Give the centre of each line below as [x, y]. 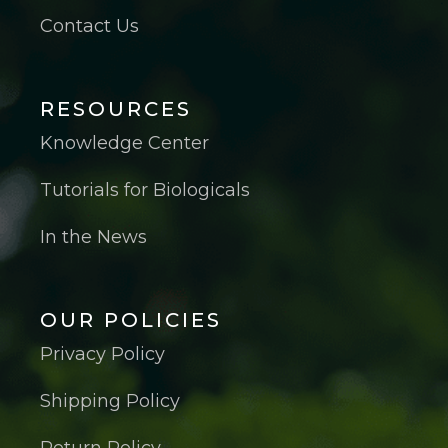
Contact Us [89, 25]
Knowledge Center [124, 142]
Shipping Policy [110, 400]
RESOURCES [116, 108]
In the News [93, 236]
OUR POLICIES [131, 319]
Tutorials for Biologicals [145, 189]
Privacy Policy [102, 353]
